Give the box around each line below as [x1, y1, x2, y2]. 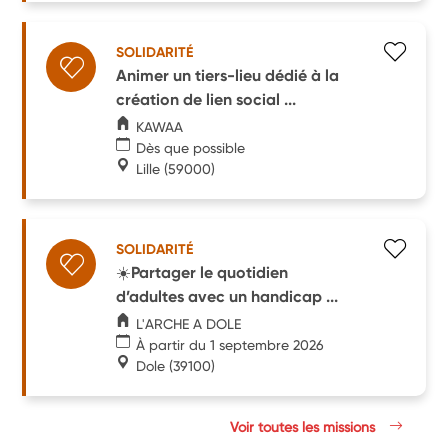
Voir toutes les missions [230, 418, 380, 435]
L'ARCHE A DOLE [136, 315, 242, 332]
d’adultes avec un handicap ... [116, 286, 339, 306]
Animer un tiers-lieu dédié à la [116, 65, 340, 85]
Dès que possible [136, 139, 246, 156]
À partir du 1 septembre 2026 [136, 336, 325, 353]
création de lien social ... [116, 89, 297, 109]
